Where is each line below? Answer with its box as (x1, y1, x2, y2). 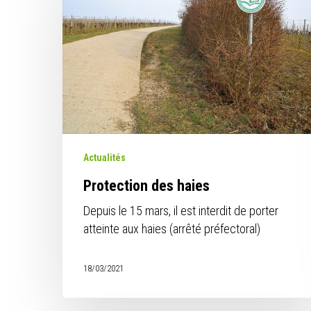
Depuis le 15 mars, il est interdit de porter (83, 203, 279, 218)
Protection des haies (83, 176, 210, 194)
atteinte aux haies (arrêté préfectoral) (83, 221, 261, 236)
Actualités (83, 151, 126, 163)
